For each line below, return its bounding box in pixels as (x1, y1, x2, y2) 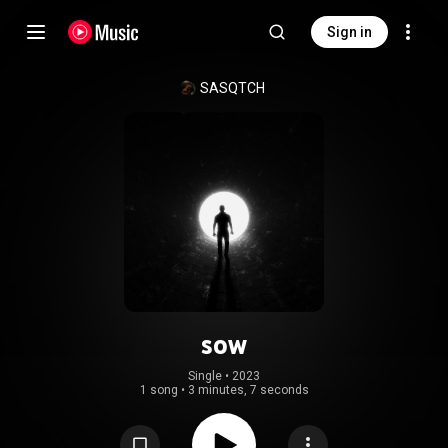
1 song (139, 383, 178, 397)
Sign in (327, 24, 372, 40)
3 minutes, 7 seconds (187, 383, 309, 397)
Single (188, 369, 222, 383)
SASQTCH (199, 80, 265, 96)
